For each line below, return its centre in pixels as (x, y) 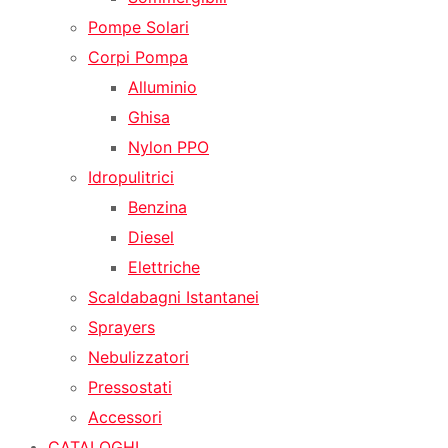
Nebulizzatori (138, 356)
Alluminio (162, 86)
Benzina (157, 206)
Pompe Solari (138, 26)
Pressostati (130, 386)
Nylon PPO (168, 146)
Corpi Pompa (138, 56)
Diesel (151, 236)
